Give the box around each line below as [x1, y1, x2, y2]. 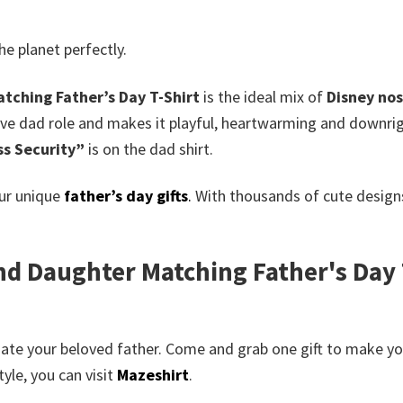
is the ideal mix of [200, 85, 327, 107]
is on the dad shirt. [85, 138, 213, 159]
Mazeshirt [117, 363, 189, 385]
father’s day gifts [64, 184, 188, 206]
